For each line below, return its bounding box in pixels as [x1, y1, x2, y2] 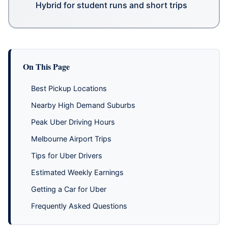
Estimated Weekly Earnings [31, 167, 124, 177]
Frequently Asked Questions [31, 201, 127, 210]
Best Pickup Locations [31, 83, 107, 93]
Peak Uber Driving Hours [31, 117, 115, 126]
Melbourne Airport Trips [31, 134, 111, 143]
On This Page [23, 60, 70, 72]
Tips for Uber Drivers [31, 151, 102, 160]
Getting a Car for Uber [31, 184, 106, 193]
